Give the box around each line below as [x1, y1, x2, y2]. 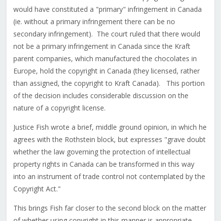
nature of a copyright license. [13, 103, 106, 113]
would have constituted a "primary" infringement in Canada [13, 4, 202, 14]
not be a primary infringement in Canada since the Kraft [13, 41, 190, 51]
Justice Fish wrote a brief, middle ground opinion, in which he [13, 122, 207, 132]
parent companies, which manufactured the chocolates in [13, 54, 197, 64]
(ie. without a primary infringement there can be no [13, 17, 175, 27]
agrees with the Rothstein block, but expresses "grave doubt [13, 135, 206, 145]
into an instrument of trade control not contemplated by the [13, 172, 205, 182]
